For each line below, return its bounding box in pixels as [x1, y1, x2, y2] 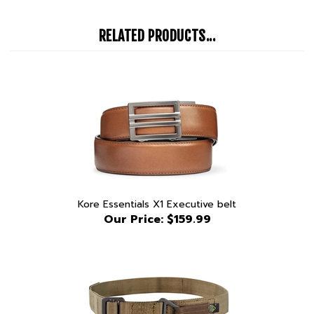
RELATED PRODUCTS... [98, 7, 216, 25]
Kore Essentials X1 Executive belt [78, 177, 236, 191]
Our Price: [103, 191, 163, 207]
